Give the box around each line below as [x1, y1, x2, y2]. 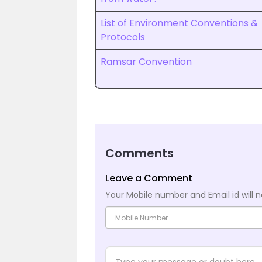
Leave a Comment [105, 171, 192, 185]
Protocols [101, 30, 145, 44]
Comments [105, 145, 174, 161]
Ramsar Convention [101, 55, 192, 68]
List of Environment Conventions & [101, 16, 258, 30]
